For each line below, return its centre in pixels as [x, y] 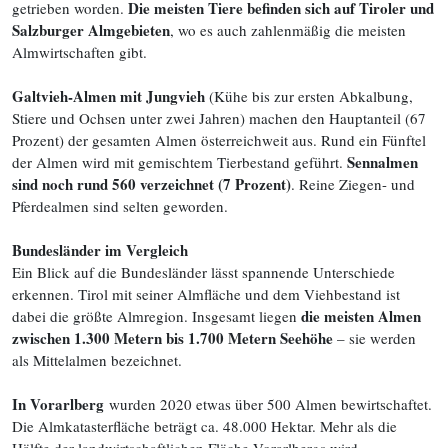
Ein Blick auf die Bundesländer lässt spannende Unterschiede [203, 272]
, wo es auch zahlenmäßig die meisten [288, 30]
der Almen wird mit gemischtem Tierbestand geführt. [179, 162]
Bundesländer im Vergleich [100, 250]
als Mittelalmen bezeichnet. [97, 360]
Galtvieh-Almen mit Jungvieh [108, 96]
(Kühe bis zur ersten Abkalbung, [309, 96]
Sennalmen [382, 162]
